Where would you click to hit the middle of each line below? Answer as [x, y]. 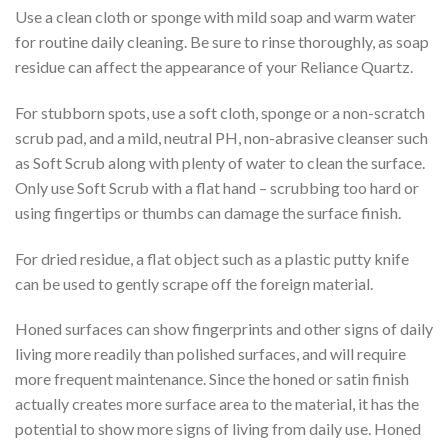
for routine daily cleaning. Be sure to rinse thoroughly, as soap [222, 42]
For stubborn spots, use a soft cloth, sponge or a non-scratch [220, 112]
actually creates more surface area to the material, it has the [217, 404]
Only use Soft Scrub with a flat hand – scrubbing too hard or [217, 187]
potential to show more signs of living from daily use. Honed [218, 429]
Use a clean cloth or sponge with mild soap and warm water [215, 17]
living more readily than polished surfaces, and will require [210, 354]
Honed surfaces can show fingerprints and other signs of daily [224, 329]
